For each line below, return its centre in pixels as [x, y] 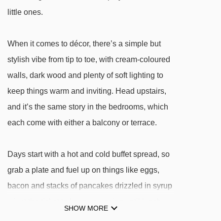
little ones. [25, 12]
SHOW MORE [86, 208]
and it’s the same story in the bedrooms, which [88, 107]
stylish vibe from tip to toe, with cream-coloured [89, 59]
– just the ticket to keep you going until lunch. [85, 202]
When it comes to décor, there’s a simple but [84, 44]
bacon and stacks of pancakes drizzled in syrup [90, 186]
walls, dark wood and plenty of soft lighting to [85, 75]
